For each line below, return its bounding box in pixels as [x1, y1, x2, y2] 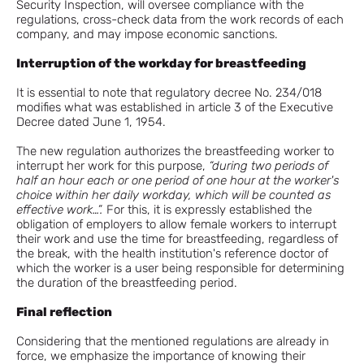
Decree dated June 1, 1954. [16, 115, 166, 129]
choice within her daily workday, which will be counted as [16, 188, 331, 202]
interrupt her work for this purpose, [16, 158, 209, 173]
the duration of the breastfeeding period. [16, 275, 237, 290]
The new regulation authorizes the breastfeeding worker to [16, 144, 334, 158]
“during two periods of [209, 158, 328, 173]
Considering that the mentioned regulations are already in [16, 334, 329, 349]
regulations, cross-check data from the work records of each [16, 12, 344, 27]
